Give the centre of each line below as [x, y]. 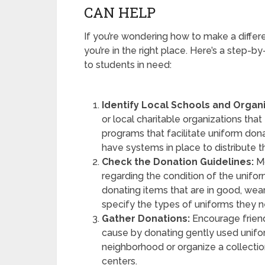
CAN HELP [120, 12]
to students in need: [128, 65]
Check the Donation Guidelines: [178, 162]
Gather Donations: [146, 219]
